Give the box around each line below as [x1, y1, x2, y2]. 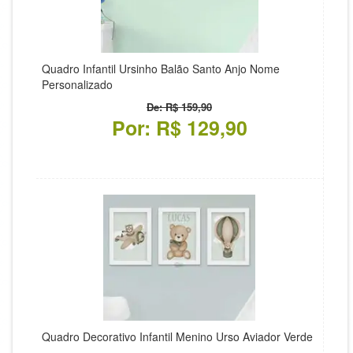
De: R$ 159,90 [147, 99, 212, 114]
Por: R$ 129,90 [111, 113, 247, 142]
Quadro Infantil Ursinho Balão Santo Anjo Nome [42, 61, 280, 76]
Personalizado [42, 76, 113, 92]
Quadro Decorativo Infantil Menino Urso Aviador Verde [42, 329, 313, 344]
